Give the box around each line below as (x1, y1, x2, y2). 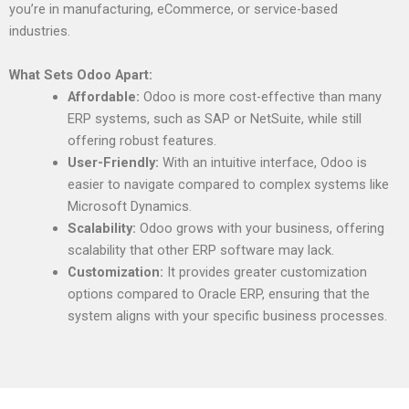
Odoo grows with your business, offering (135, 219, 384, 236)
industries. (9, 23, 70, 40)
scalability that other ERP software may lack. (67, 241, 334, 258)
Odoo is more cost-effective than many (139, 88, 382, 105)
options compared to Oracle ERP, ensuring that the (67, 285, 370, 302)
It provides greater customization (163, 263, 367, 280)
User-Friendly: (67, 153, 159, 171)
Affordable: (67, 88, 140, 105)
